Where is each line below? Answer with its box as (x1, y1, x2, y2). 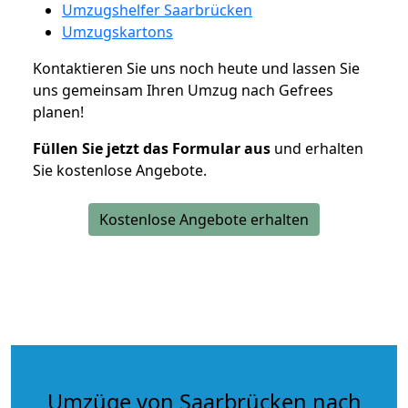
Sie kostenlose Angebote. (33, 159, 207, 180)
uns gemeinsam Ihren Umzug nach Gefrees (33, 79, 333, 100)
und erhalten (270, 138, 363, 158)
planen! (33, 101, 84, 122)
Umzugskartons (62, 21, 173, 42)
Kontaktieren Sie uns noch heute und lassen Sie (33, 57, 360, 78)
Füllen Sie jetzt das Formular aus (33, 138, 270, 158)
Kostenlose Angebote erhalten (99, 209, 309, 229)
